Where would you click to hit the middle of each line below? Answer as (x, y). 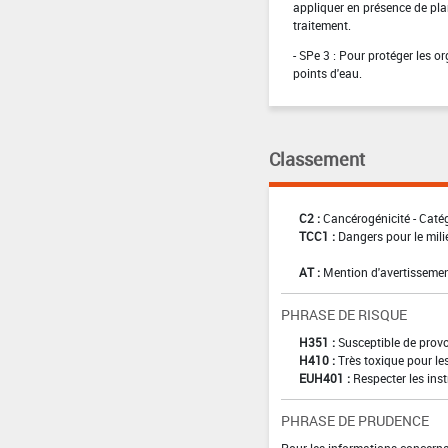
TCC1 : (316, 235)
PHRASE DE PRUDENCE (354, 420)
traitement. (321, 24)
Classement (316, 158)
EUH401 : (324, 377)
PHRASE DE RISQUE (343, 314)
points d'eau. (327, 72)
